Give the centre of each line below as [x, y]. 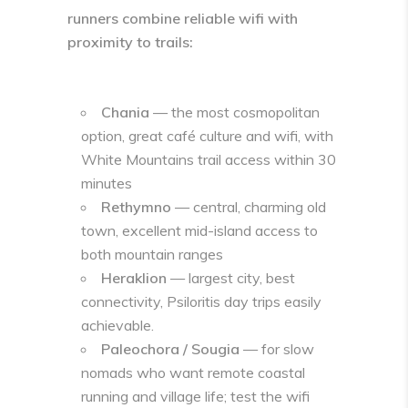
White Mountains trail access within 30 [209, 159]
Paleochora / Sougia [170, 349]
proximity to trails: [130, 42]
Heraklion [134, 278]
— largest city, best [231, 278]
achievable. [117, 325]
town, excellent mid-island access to [199, 230]
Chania [125, 112]
